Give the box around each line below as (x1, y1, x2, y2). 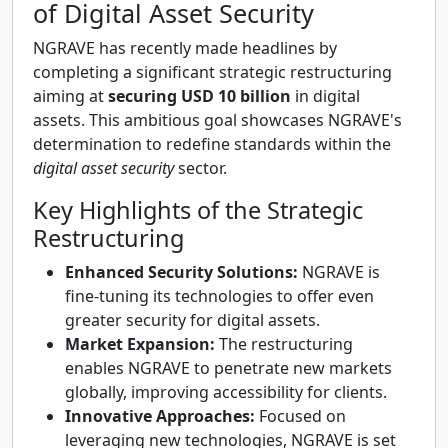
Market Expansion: (65, 333, 215, 356)
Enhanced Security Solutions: (65, 261, 298, 284)
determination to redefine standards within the (33, 133, 391, 156)
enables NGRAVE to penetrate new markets (65, 357, 392, 380)
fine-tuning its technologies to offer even (65, 285, 374, 308)
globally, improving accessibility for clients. (65, 381, 387, 404)
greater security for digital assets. (65, 309, 320, 332)
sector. (174, 157, 227, 180)
